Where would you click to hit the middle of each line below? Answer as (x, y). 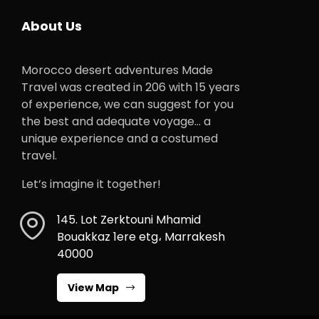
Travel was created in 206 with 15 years (131, 87)
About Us (52, 26)
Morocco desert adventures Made (117, 70)
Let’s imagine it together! (91, 184)
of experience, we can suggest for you (127, 104)
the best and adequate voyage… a (116, 121)
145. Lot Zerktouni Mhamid (129, 219)
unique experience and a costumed (120, 138)
